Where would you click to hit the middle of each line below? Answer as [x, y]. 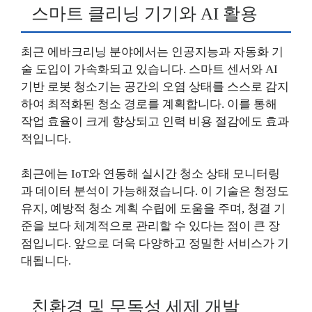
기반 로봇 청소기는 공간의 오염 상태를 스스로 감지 [155, 86]
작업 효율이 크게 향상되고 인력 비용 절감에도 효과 [155, 121]
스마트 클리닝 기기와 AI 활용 [145, 13]
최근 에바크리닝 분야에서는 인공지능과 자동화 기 [152, 52]
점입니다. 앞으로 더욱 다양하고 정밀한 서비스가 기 [155, 244]
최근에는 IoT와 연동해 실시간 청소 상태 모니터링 [150, 174]
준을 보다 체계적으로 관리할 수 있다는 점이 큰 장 [150, 226]
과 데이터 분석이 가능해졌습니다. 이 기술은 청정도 [155, 192]
